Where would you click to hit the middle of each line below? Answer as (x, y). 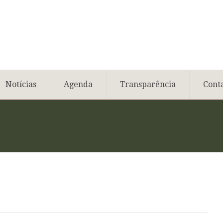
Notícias (21, 84)
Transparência (148, 84)
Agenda (78, 84)
